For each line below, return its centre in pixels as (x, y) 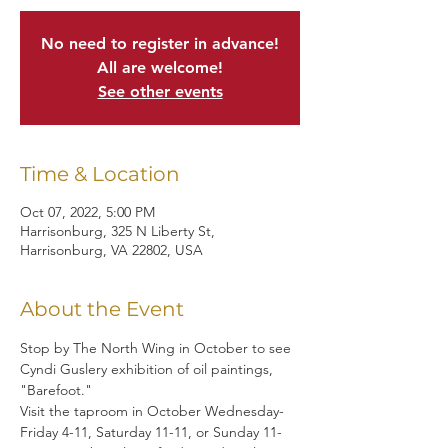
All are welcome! (160, 67)
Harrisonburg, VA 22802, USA (111, 250)
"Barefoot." (56, 390)
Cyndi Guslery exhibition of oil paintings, (148, 369)
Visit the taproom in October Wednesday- (152, 411)
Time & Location (100, 174)
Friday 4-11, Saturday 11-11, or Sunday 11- (151, 432)
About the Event (102, 309)
